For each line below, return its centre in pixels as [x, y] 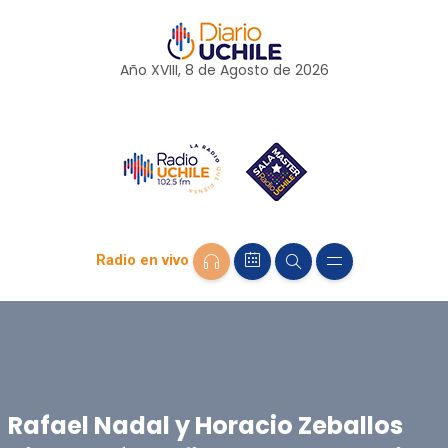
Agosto [244, 70]
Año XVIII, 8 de [169, 70]
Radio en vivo [142, 260]
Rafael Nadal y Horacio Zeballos [205, 425]
